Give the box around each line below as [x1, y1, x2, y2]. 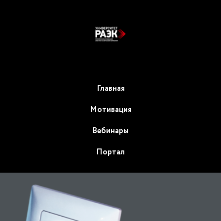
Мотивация [89, 104, 132, 115]
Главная [96, 82, 125, 94]
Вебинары [92, 125, 129, 137]
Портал [96, 146, 125, 158]
